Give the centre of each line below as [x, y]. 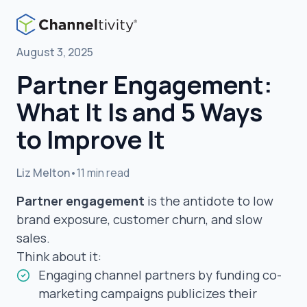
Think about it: [59, 256]
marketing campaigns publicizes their [148, 293]
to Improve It [91, 139]
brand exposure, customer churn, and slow [139, 219]
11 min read [103, 173]
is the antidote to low [209, 201]
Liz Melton [43, 173]
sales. [33, 238]
